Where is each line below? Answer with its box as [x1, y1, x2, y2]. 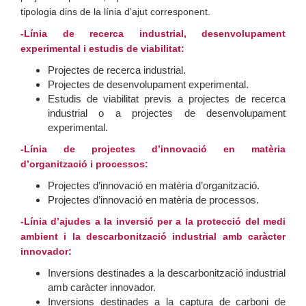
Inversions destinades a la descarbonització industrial [48, 267, 286, 279]
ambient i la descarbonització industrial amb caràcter [20, 231, 286, 242]
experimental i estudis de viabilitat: [20, 43, 184, 54]
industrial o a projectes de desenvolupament [48, 107, 286, 119]
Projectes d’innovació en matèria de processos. [48, 194, 259, 206]
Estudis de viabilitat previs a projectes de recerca [48, 93, 286, 105]
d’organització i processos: [20, 158, 148, 169]
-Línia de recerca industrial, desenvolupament [20, 28, 286, 39]
